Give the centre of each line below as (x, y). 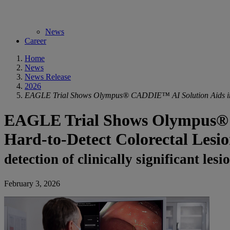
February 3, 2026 (32, 183)
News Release (48, 77)
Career (35, 41)
